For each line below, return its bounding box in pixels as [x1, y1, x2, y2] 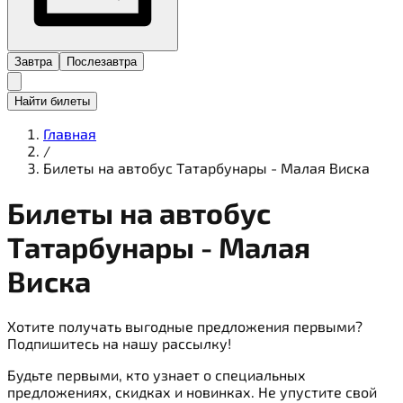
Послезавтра [67, 54, 137, 68]
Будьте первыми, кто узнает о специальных [7, 365, 306, 383]
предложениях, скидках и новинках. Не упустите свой [7, 382, 377, 400]
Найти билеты [14, 94, 90, 108]
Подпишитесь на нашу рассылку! [7, 334, 231, 352]
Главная [43, 124, 96, 142]
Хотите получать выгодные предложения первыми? [7, 317, 363, 335]
